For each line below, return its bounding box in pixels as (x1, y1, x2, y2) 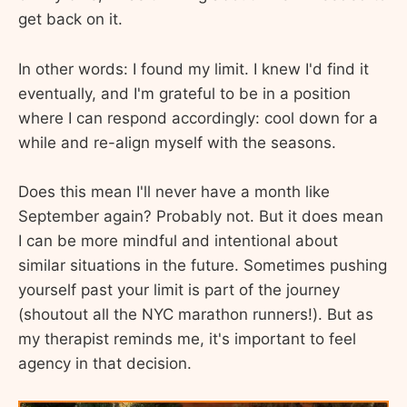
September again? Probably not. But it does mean (18, 206, 383, 225)
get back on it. (18, 10, 123, 29)
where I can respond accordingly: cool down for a (18, 108, 378, 127)
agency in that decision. (18, 353, 192, 372)
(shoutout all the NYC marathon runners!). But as (18, 304, 373, 323)
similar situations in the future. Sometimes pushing (18, 255, 387, 274)
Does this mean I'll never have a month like (18, 182, 330, 201)
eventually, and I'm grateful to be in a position (18, 84, 351, 103)
